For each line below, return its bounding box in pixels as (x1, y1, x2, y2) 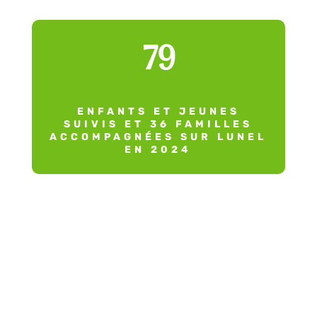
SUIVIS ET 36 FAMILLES (64, 117, 253, 130)
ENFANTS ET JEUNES (76, 105, 240, 117)
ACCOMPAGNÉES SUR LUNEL (50, 130, 267, 143)
